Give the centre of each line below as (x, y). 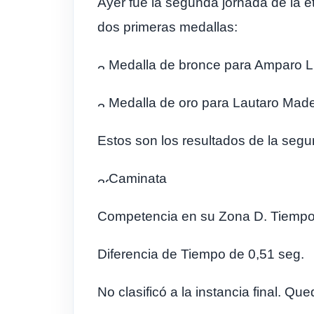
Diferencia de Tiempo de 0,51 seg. (201, 254)
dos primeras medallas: (168, 27)
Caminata (138, 178)
